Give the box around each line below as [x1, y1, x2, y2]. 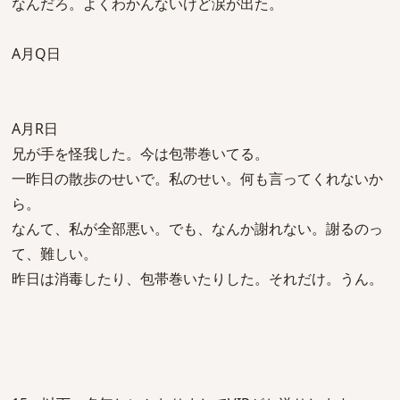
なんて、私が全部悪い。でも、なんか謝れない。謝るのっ [12, 219, 383, 238]
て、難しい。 [12, 244, 97, 263]
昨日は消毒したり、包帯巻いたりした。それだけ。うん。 [12, 269, 383, 288]
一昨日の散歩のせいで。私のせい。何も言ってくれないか [12, 169, 383, 188]
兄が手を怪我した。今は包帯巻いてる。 [12, 144, 269, 163]
